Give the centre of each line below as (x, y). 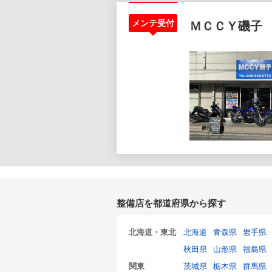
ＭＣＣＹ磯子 (226, 26)
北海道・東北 (152, 232)
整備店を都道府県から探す (171, 203)
